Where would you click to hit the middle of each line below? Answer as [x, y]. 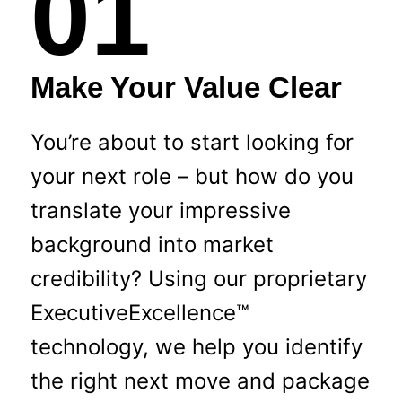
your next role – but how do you [192, 177]
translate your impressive [160, 211]
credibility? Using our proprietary [198, 279]
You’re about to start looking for [192, 143]
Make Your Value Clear [186, 88]
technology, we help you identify [196, 347]
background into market [152, 245]
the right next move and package [200, 381]
